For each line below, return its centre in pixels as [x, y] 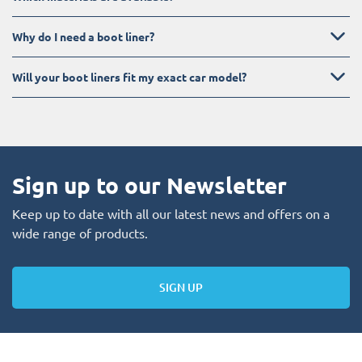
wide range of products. [80, 232]
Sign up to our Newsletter [149, 184]
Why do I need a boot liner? [83, 36]
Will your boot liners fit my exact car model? [129, 76]
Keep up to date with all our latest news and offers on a [171, 213]
